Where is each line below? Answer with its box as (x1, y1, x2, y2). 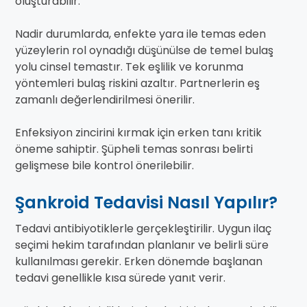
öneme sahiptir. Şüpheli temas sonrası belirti (15, 141, 253, 158)
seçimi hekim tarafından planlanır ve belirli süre (15, 237, 269, 254)
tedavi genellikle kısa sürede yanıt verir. (15, 270, 225, 286)
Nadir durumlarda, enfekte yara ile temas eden (15, 26, 266, 42)
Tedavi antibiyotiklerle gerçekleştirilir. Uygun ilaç (15, 221, 271, 237)
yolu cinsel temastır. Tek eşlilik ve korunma (15, 59, 243, 75)
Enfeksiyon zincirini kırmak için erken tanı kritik (15, 125, 262, 141)
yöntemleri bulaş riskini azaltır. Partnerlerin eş (15, 75, 260, 92)
